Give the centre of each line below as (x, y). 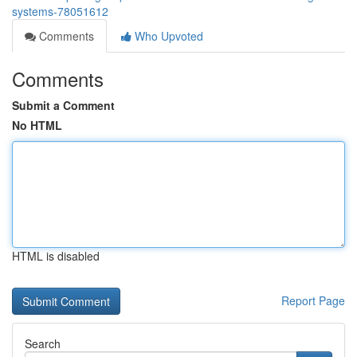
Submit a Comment (63, 105)
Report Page (313, 300)
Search (43, 343)
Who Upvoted (167, 36)
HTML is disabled (56, 256)
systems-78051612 (60, 11)
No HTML (37, 125)
